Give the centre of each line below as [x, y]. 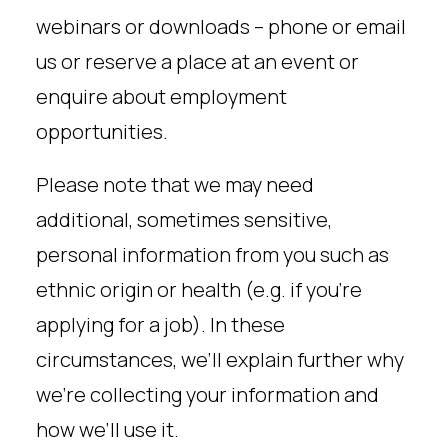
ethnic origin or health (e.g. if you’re [199, 289]
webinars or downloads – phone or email [221, 26]
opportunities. [102, 131]
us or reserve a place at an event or [197, 61]
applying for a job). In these [160, 324]
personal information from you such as [212, 254]
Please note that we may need [175, 184]
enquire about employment [161, 96]
